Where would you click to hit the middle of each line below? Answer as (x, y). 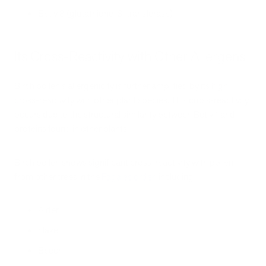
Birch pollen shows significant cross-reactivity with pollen (124, 162)
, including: (175, 176)
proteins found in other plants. (72, 129)
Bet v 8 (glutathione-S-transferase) (105, 13)
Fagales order (128, 176)
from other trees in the (58, 176)
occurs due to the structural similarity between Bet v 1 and (125, 115)
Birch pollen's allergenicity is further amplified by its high (121, 86)
